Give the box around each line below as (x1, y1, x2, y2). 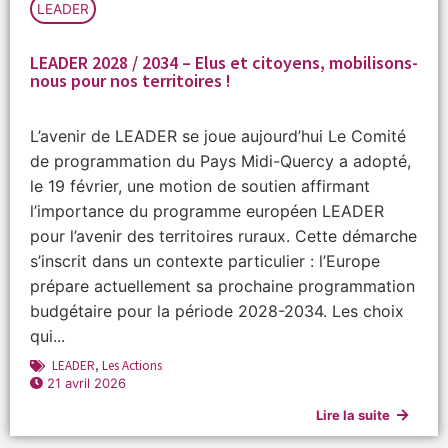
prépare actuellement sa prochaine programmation (30, 276, 415, 297)
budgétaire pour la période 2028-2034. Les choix (30, 301, 404, 322)
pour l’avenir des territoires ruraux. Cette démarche (30, 226, 417, 247)
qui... (30, 326, 65, 347)
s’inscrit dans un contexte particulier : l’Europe (30, 251, 380, 272)
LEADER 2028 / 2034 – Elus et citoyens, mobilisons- (30, 51, 418, 75)
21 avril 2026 (47, 375, 126, 392)
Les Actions (102, 357, 162, 375)
